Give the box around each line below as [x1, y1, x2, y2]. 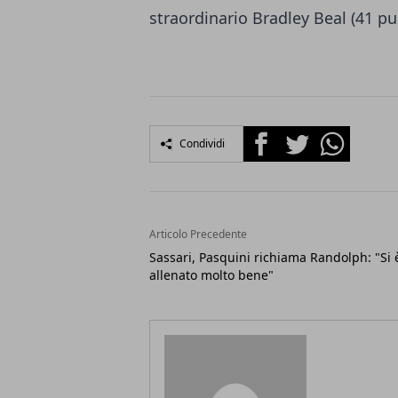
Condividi [179, 136, 225, 151]
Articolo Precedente [149, 227, 247, 242]
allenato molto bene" [149, 267, 274, 283]
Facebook [243, 126, 307, 146]
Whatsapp [314, 126, 382, 146]
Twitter [278, 126, 326, 146]
